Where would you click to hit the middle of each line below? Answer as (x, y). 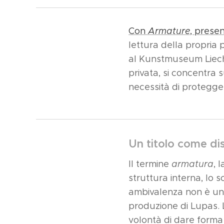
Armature (169, 31)
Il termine (150, 164)
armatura (192, 164)
